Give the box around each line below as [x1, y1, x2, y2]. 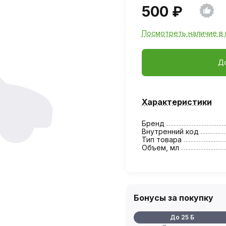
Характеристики [141, 96, 212, 107]
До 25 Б [169, 213, 194, 221]
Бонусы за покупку [133, 192, 213, 203]
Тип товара [141, 135, 182, 144]
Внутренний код [141, 127, 199, 136]
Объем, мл [141, 143, 179, 152]
